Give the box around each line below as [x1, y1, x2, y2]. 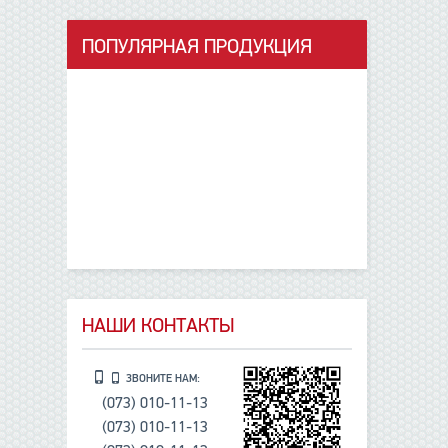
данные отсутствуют [148, 70, 286, 91]
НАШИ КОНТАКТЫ [82, 312, 235, 338]
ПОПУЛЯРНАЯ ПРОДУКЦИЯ [82, 33, 313, 59]
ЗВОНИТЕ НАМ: [126, 370, 201, 386]
